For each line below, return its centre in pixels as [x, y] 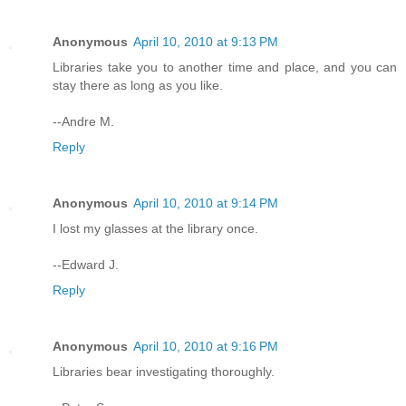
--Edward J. [86, 265]
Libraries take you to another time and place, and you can [225, 68]
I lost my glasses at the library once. [155, 229]
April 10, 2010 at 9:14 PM [206, 203]
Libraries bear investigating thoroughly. [164, 372]
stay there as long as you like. [138, 86]
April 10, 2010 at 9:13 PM [206, 42]
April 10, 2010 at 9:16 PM [206, 347]
